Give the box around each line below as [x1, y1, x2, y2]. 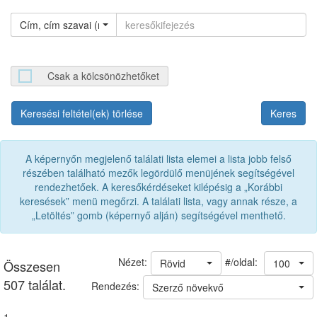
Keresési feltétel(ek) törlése [21, 106, 143, 120]
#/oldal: [225, 254, 260, 269]
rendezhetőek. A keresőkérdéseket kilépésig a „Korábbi [35, 180, 282, 194]
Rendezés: [91, 278, 139, 293]
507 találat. [4, 275, 66, 294]
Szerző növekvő [152, 280, 224, 294]
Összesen [4, 257, 60, 275]
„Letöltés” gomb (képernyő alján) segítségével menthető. [31, 208, 286, 222]
